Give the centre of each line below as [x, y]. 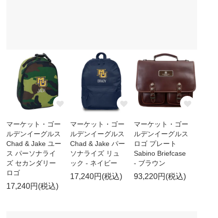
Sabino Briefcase [160, 154]
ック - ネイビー [93, 163]
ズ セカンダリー [31, 163]
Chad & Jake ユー [34, 144]
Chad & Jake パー [97, 144]
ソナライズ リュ [95, 154]
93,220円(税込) [160, 177]
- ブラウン [149, 163]
